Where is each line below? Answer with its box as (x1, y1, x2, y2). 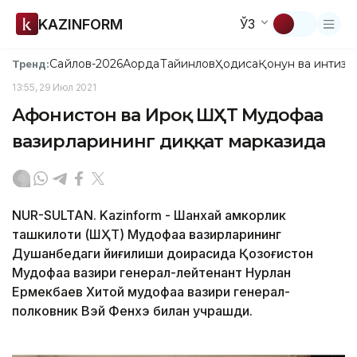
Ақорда (123, 57, 160, 71)
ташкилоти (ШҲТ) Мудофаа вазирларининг (12, 226, 281, 242)
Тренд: (12, 57, 50, 70)
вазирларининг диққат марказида (12, 131, 326, 152)
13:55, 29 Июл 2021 (12, 81, 96, 93)
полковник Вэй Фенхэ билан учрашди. (12, 303, 253, 319)
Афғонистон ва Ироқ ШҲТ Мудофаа (12, 104, 324, 126)
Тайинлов (159, 57, 216, 71)
